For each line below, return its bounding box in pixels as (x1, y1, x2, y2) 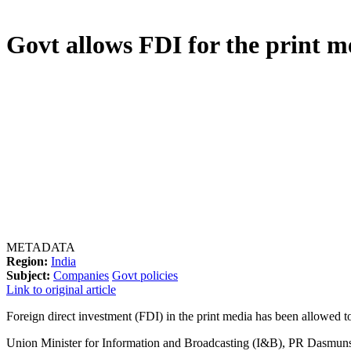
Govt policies (112, 268, 178, 282)
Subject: (6, 268, 50, 282)
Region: (6, 254, 48, 268)
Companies (53, 268, 109, 282)
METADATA (6, 240, 75, 254)
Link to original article (6, 282, 116, 296)
